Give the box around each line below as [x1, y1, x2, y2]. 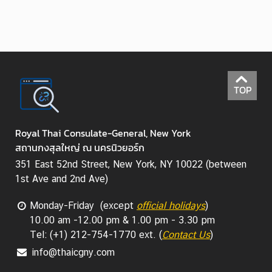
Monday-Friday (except [30, 200, 137, 212]
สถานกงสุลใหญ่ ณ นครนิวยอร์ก [15, 140, 144, 155]
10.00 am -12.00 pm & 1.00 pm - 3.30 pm [30, 214, 215, 226]
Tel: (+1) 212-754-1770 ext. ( [30, 229, 162, 241]
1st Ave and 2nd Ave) [15, 173, 108, 185]
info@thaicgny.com [32, 246, 115, 259]
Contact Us [162, 229, 210, 241]
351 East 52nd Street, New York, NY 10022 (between [15, 158, 246, 171]
